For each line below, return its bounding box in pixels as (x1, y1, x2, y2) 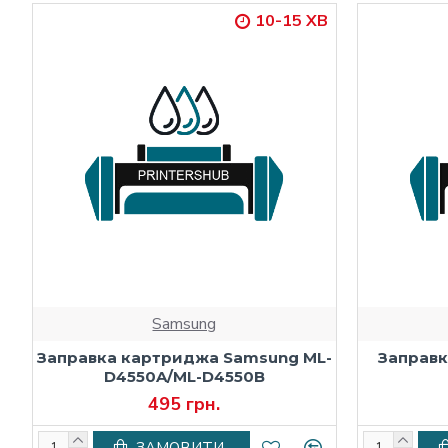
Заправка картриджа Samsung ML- (36, 347, 332, 367)
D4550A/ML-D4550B (103, 366, 265, 386)
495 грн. (148, 391, 221, 416)
